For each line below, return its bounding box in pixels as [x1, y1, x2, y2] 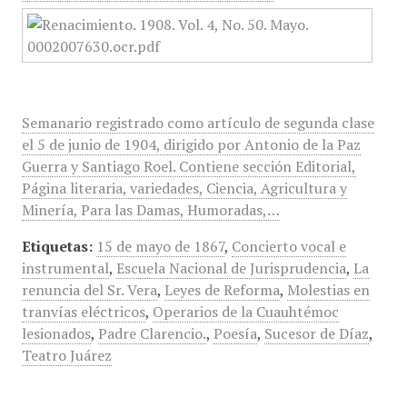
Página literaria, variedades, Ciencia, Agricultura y [21, 178, 347, 198]
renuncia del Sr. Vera [21, 280, 157, 300]
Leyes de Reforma [164, 280, 280, 300]
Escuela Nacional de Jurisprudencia [115, 258, 346, 278]
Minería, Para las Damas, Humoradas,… [21, 200, 280, 220]
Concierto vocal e [231, 236, 346, 256]
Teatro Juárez [21, 345, 112, 365]
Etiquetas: [21, 236, 93, 256]
